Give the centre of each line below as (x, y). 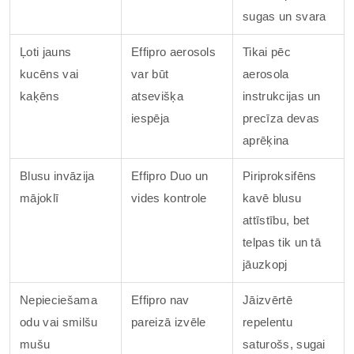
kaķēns (40, 96)
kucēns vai (49, 74)
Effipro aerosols (174, 52)
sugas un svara (284, 16)
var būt (150, 74)
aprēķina (266, 140)
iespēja (151, 118)
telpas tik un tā (282, 242)
